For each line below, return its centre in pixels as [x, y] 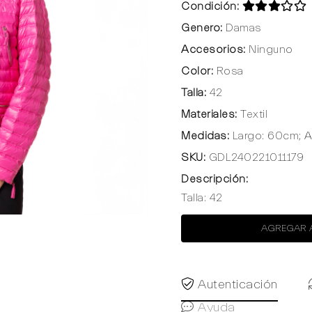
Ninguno [269, 49]
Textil [252, 114]
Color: [197, 71]
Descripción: [214, 179]
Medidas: [205, 136]
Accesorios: [213, 49]
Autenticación [236, 284]
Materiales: [209, 114]
